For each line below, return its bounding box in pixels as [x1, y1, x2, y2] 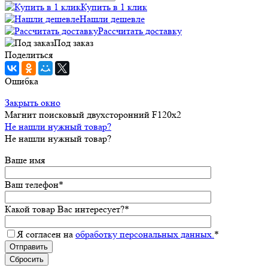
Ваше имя [5, 154, 45, 166]
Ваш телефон [5, 179, 59, 191]
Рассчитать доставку [98, 25, 182, 37]
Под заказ [54, 37, 93, 49]
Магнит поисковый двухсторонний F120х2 [5, 109, 181, 121]
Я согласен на [17, 229, 75, 240]
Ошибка [5, 75, 38, 87]
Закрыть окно [5, 97, 60, 109]
